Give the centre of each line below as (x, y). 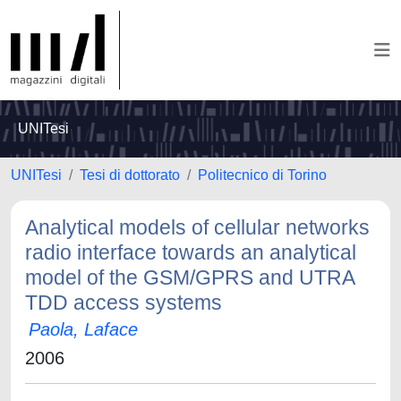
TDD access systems (124, 303)
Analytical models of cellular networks (197, 227)
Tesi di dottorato (130, 175)
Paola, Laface (83, 329)
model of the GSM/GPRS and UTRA (190, 277)
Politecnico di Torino (262, 175)
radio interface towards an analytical (191, 252)
